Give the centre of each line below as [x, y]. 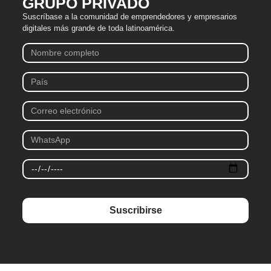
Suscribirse [135, 210]
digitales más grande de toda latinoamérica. [99, 28]
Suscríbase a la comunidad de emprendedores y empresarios [130, 17]
